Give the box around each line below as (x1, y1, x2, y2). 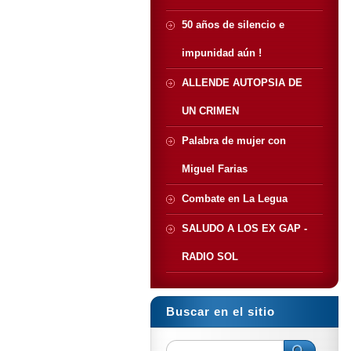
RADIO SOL (182, 251, 238, 262)
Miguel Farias (182, 163, 248, 175)
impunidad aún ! (182, 47, 262, 59)
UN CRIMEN (182, 105, 239, 117)
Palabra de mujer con (182, 135, 286, 147)
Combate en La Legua (182, 193, 288, 204)
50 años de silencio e (182, 19, 284, 31)
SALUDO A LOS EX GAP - (182, 223, 307, 234)
